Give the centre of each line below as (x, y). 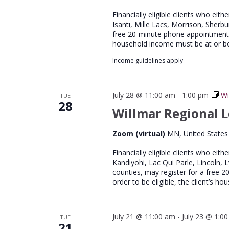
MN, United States (197, 134)
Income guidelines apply (147, 61)
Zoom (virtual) (140, 134)
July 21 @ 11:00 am (144, 216)
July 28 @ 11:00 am (144, 95)
